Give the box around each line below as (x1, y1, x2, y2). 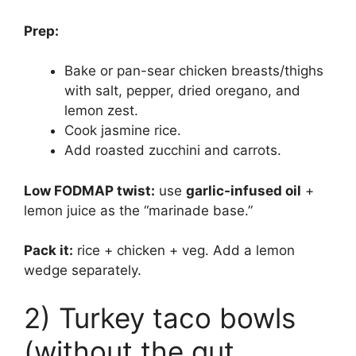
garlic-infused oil (186, 182, 301, 199)
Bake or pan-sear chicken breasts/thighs (64, 63, 323, 79)
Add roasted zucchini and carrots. (64, 142, 281, 159)
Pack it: (24, 242, 73, 259)
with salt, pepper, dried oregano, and (64, 83, 300, 99)
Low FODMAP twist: (24, 182, 155, 199)
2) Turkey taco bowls (24, 300, 296, 335)
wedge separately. (24, 262, 141, 279)
